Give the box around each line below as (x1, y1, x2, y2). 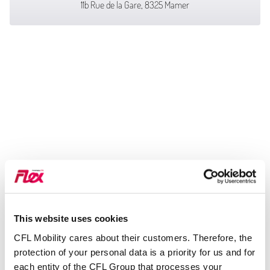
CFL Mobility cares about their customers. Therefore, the (14, 232, 252, 243)
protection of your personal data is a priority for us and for (14, 246, 256, 257)
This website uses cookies (14, 213, 128, 224)
